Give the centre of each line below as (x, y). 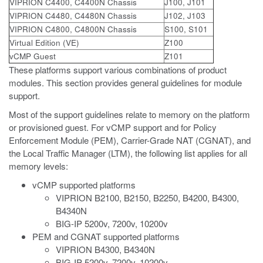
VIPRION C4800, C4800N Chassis (73, 29)
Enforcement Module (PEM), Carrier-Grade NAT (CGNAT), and (130, 140)
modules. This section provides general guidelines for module (125, 82)
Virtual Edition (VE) (44, 43)
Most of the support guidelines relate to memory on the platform (129, 114)
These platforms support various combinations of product (118, 70)
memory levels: (38, 166)
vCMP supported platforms (84, 185)
